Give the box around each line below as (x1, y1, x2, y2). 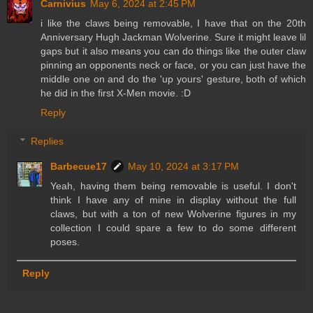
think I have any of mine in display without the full (50, 194, 296, 206)
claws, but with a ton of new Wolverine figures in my (50, 208, 296, 220)
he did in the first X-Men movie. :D (41, 87, 191, 99)
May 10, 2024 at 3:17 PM (128, 161, 240, 173)
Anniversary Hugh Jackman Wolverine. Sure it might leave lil (41, 31, 306, 43)
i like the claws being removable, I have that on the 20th (41, 17, 306, 29)
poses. (50, 236, 80, 248)
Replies (31, 136, 64, 147)
